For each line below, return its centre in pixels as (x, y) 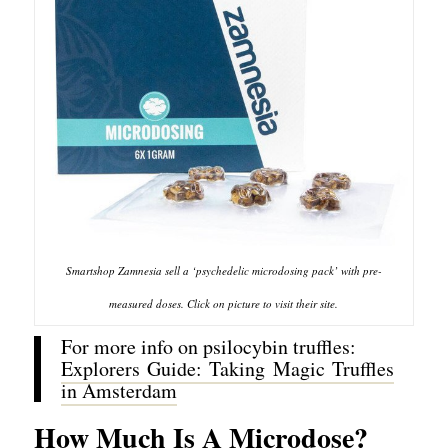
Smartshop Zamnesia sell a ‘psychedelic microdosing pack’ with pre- (223, 270)
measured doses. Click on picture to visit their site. (224, 303)
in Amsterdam (118, 390)
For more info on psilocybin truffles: (208, 346)
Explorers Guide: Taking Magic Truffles (227, 368)
